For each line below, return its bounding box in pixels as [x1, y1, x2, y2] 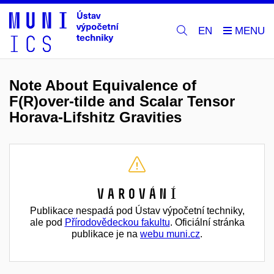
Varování [95, 185, 179, 202]
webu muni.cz [140, 229, 200, 239]
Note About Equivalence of [9, 77, 196, 94]
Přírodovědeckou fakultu [64, 217, 170, 228]
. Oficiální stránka [169, 217, 245, 228]
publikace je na [72, 229, 140, 239]
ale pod [29, 217, 65, 228]
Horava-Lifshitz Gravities [9, 109, 182, 125]
